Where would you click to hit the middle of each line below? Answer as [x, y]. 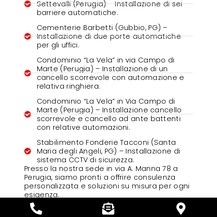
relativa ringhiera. [69, 86]
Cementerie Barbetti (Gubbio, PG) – [102, 27]
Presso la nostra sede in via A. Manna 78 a [101, 168]
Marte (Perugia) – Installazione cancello [109, 110]
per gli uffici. [58, 45]
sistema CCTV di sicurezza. [85, 160]
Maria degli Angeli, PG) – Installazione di [108, 151]
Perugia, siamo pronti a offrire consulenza [100, 177]
